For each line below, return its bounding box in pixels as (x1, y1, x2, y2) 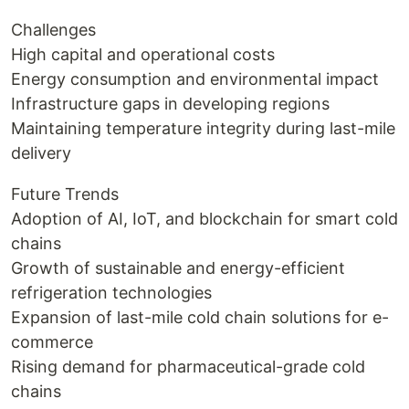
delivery (11, 143, 71, 163)
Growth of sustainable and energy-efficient (11, 258, 345, 278)
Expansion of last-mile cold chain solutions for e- (11, 308, 389, 327)
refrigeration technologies (11, 283, 212, 302)
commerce (11, 332, 93, 351)
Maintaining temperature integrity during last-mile (11, 119, 395, 138)
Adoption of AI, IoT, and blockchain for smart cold (11, 209, 398, 228)
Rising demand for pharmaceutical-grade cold (11, 357, 365, 376)
